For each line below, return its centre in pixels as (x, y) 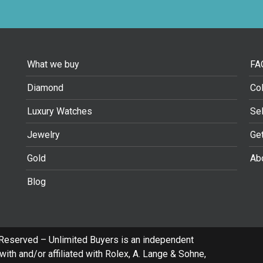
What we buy (53, 64)
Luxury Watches (59, 111)
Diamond (45, 87)
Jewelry (43, 134)
